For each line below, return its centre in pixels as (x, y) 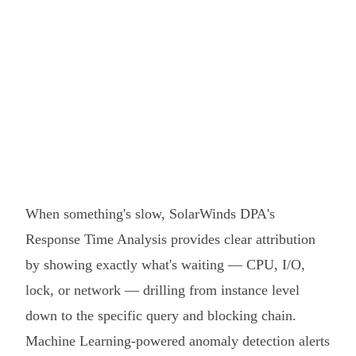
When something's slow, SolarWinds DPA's (150, 213)
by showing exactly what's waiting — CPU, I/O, (165, 264)
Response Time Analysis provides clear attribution (170, 239)
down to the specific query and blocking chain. (161, 315)
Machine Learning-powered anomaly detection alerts (178, 341)
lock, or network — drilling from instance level (163, 290)
